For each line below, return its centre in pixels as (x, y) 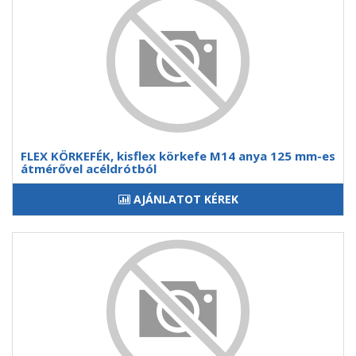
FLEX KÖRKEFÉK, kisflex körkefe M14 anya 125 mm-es (178, 156)
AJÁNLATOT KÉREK (186, 199)
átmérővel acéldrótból (89, 168)
